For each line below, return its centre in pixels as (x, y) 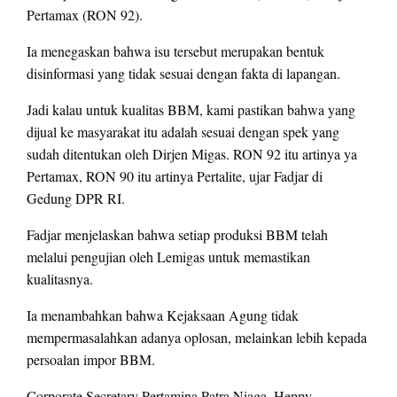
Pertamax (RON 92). (85, 15)
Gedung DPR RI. (76, 198)
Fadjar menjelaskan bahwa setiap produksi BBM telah (177, 235)
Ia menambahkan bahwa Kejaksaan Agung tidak (163, 315)
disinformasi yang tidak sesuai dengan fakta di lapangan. (183, 74)
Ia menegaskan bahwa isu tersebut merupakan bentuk (175, 51)
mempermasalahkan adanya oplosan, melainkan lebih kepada (197, 338)
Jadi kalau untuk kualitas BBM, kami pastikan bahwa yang (191, 110)
